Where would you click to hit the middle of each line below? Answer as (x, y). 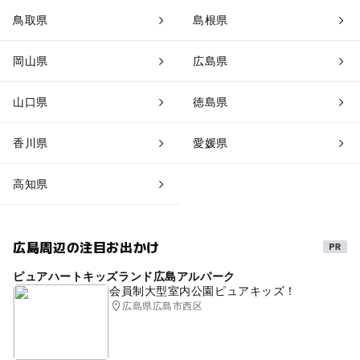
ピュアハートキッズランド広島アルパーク (124, 277)
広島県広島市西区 (163, 307)
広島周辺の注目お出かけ (86, 247)
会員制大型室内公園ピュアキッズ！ (202, 291)
